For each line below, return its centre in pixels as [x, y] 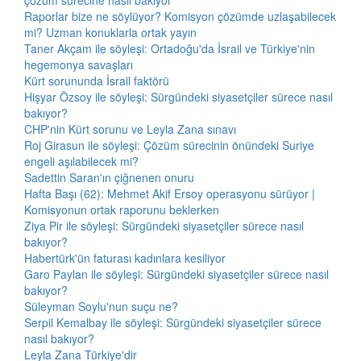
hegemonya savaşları [79, 64]
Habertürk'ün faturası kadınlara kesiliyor [125, 258]
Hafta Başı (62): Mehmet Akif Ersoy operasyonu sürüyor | [170, 193]
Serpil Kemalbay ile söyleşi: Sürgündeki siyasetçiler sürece [173, 322]
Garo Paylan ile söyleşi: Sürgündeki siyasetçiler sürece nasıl [176, 274]
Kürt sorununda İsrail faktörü [97, 81]
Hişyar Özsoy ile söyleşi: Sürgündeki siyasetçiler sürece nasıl [178, 97]
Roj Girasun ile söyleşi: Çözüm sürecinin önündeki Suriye [169, 145]
